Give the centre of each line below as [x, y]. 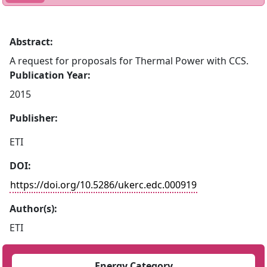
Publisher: [34, 118]
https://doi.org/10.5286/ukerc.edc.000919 [103, 185]
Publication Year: [50, 75]
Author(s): [33, 209]
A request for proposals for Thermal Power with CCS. [129, 61]
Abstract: [31, 42]
